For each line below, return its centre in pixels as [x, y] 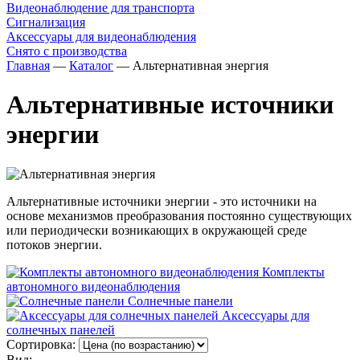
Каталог [91, 65]
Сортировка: [41, 344]
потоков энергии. [54, 244]
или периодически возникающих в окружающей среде [157, 230]
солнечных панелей [61, 329]
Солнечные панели [180, 301]
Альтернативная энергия [200, 65]
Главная [28, 65]
